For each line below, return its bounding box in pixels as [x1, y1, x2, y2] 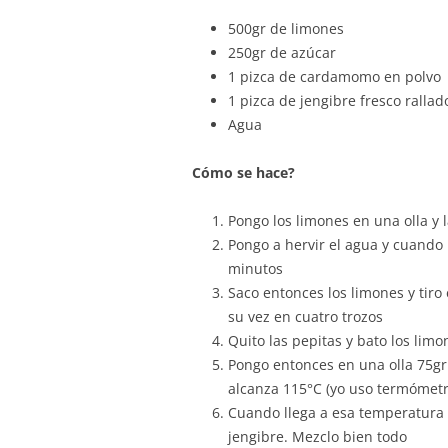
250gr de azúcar [228, 42, 336, 62]
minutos [228, 258, 283, 278]
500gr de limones [228, 18, 344, 38]
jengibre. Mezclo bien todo [228, 426, 407, 446]
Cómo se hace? [192, 162, 295, 182]
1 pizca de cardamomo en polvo [228, 66, 441, 86]
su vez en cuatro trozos [228, 306, 383, 326]
